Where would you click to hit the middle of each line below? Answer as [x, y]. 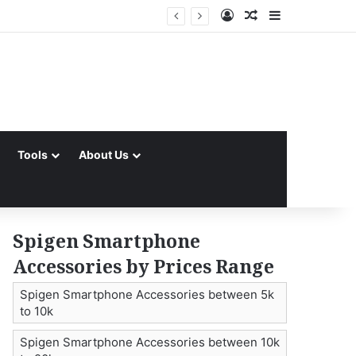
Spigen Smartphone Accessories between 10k [150, 342]
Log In [252, 15]
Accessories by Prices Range [144, 269]
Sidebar [303, 15]
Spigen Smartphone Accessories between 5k [147, 294]
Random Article [303, 15]
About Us [104, 155]
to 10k [37, 311]
